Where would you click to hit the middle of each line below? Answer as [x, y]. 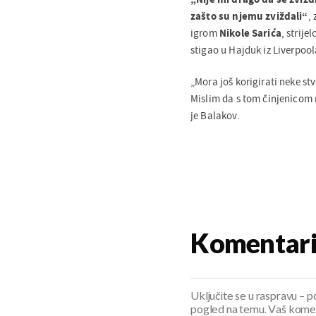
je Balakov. [215, 115]
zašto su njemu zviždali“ [249, 16]
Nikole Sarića [250, 32]
